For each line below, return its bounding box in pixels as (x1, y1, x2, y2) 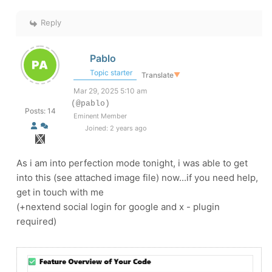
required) (16, 215, 59, 227)
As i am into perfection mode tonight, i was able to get (16, 157, 248, 169)
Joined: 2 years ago (83, 123, 147, 132)
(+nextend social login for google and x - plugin (16, 200, 220, 212)
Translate (141, 70, 174, 80)
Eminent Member (73, 111, 127, 120)
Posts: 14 (24, 106, 56, 115)
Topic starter (88, 67, 132, 77)
